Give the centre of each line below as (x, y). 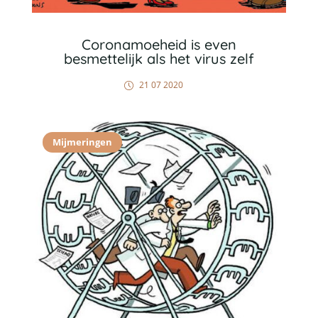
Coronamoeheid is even (159, 44)
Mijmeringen (82, 142)
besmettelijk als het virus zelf (159, 59)
